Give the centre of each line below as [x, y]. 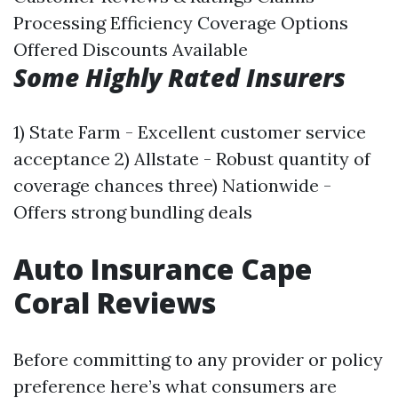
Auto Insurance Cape [163, 269]
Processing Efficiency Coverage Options [181, 23]
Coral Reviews [115, 303]
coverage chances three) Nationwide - [172, 186]
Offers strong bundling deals [133, 212]
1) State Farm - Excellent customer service [190, 132]
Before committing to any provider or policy [198, 360]
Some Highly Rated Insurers [179, 78]
